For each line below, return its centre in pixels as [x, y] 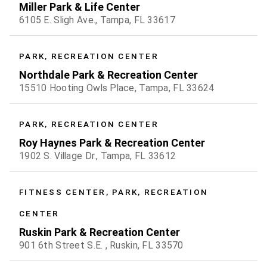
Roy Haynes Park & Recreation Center [112, 143]
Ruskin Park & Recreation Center [100, 232]
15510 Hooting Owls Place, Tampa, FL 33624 [117, 88]
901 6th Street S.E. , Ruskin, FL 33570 [101, 246]
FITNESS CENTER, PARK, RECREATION [114, 192]
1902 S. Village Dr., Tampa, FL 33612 [98, 156]
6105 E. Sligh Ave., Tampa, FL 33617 [97, 20]
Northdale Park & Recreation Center [108, 75]
